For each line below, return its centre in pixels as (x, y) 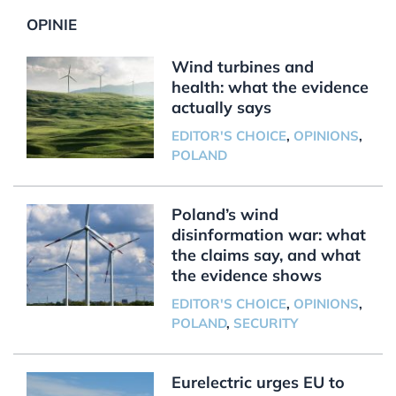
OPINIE (51, 24)
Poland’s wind (225, 214)
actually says (221, 107)
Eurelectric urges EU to (258, 382)
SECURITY (265, 323)
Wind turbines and (242, 66)
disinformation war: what (268, 234)
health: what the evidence (270, 87)
